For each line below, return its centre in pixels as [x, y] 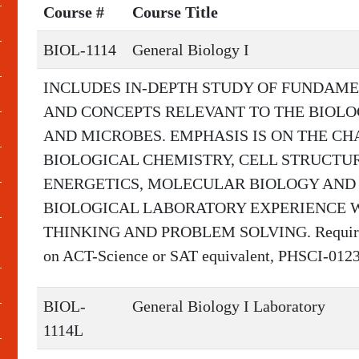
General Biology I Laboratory [229, 306]
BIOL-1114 [80, 50]
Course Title [175, 12]
